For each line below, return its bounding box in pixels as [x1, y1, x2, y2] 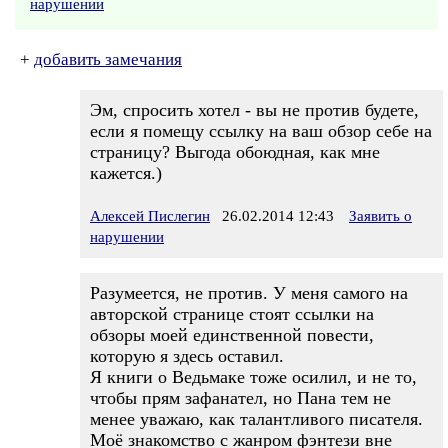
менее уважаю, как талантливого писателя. [90, 409, 423, 429]
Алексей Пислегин [90, 208, 210, 224]
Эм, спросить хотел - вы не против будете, [90, 100, 419, 120]
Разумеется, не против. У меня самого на [90, 283, 408, 303]
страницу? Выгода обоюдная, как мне [90, 142, 380, 162]
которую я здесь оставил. [90, 346, 284, 366]
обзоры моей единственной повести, [90, 325, 374, 345]
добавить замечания [34, 50, 182, 69]
